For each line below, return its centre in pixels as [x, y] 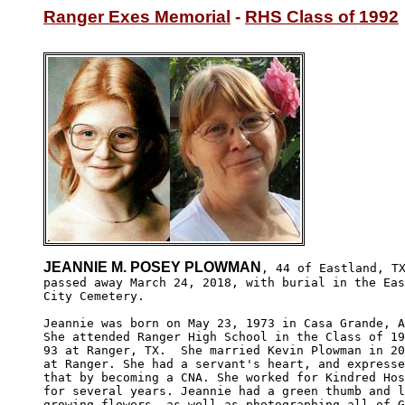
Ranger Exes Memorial [137, 17]
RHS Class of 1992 [322, 17]
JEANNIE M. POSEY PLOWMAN [152, 267]
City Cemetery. [98, 296]
